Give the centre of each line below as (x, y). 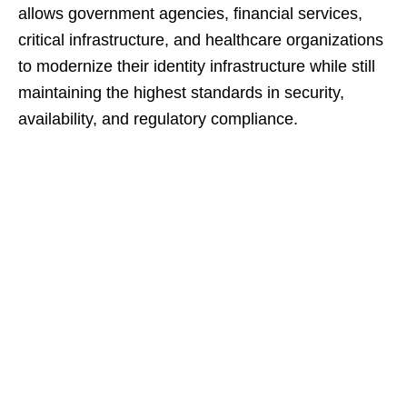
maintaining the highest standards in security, (181, 93)
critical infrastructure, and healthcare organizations (201, 40)
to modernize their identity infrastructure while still (197, 66)
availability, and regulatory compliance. (158, 119)
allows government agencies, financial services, (190, 14)
